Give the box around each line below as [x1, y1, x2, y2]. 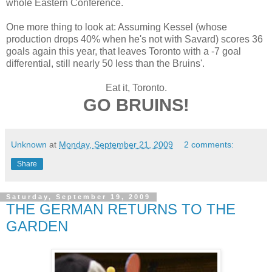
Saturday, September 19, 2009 [6, 193, 151, 201]
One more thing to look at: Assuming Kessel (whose [6, 21, 227, 32]
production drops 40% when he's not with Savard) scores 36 [6, 33, 263, 44]
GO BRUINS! [83, 95, 189, 115]
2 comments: [184, 139, 234, 149]
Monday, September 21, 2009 [59, 139, 173, 149]
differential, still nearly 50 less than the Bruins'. [6, 58, 205, 69]
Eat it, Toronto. [105, 82, 167, 93]
